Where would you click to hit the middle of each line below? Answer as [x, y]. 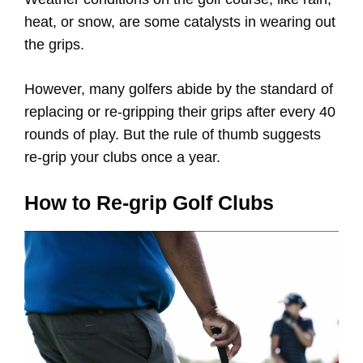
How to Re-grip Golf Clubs [149, 203]
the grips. [54, 45]
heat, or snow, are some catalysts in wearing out [180, 22]
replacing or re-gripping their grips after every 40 [180, 112]
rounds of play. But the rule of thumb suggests [173, 135]
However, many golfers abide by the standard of [179, 90]
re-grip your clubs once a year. [124, 158]
